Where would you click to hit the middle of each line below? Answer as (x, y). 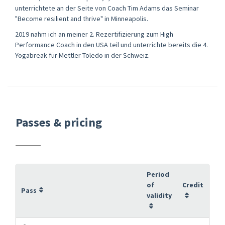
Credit (193, 185)
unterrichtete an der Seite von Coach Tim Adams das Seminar (107, 8)
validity (159, 195)
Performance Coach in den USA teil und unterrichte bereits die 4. (111, 44)
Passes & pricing (59, 122)
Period (158, 174)
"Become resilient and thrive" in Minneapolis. (82, 18)
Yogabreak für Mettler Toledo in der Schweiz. (82, 55)
